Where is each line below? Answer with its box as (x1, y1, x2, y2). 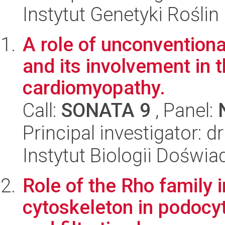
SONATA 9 (61, 99, 151, 122)
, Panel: (151, 99, 218, 122)
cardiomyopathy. (23, 76, 165, 99)
